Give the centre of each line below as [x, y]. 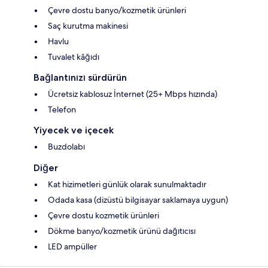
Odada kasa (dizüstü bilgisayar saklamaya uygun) [138, 200]
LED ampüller [72, 247]
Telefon [62, 110]
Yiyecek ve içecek [74, 130]
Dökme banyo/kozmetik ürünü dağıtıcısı [122, 231]
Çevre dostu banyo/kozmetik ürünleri [117, 10]
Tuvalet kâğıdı [74, 57]
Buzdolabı [66, 147]
